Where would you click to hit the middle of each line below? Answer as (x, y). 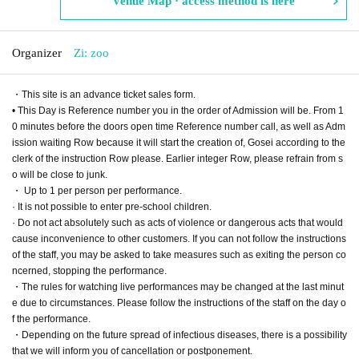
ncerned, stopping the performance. (89, 270)
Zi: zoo (91, 52)
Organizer (37, 52)
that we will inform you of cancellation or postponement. (132, 351)
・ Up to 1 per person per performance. (97, 190)
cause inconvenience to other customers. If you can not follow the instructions (179, 238)
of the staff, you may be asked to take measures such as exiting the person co (179, 254)
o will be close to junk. (60, 174)
